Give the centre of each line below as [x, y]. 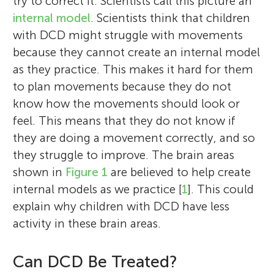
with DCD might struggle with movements [128, 35]
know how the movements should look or [127, 103]
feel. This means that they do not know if [124, 120]
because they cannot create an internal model [137, 52]
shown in [39, 172]
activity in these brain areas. [87, 223]
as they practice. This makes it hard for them [133, 69]
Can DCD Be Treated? [95, 261]
